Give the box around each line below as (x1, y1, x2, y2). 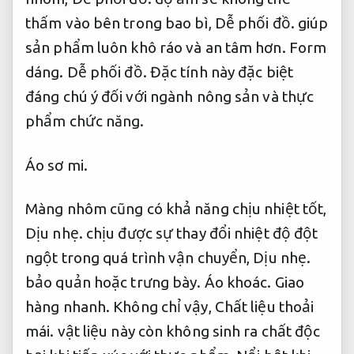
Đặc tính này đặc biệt (146, 62, 293, 81)
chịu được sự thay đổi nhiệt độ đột (82, 224, 318, 243)
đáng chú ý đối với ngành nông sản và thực (25, 87, 314, 105)
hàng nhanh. (25, 298, 111, 316)
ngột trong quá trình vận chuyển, (25, 249, 254, 267)
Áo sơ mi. (25, 156, 88, 174)
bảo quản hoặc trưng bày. (25, 273, 205, 292)
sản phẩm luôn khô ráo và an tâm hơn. (25, 38, 289, 56)
